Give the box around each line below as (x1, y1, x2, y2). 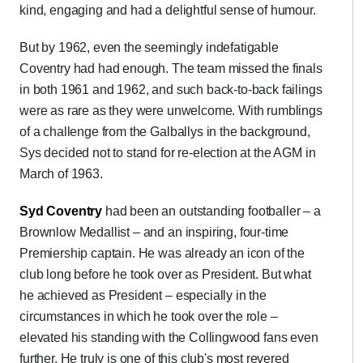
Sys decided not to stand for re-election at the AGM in (19, 146, 316, 160)
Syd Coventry (19, 204, 103, 218)
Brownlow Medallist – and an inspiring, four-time (19, 225, 289, 239)
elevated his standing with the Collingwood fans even (19, 331, 318, 344)
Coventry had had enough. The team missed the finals (19, 62, 322, 75)
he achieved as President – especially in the (19, 288, 267, 302)
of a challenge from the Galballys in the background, (19, 125, 310, 139)
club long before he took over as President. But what (19, 267, 311, 281)
